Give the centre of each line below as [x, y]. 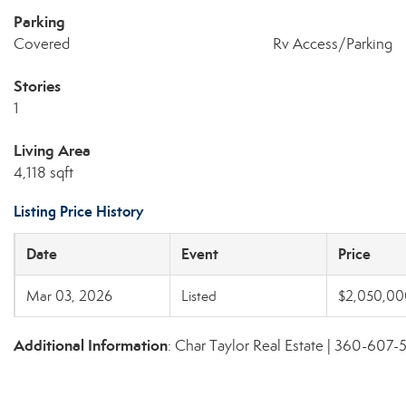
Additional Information [91, 345]
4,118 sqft [43, 173]
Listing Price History [78, 212]
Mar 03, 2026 [69, 296]
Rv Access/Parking [332, 44]
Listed [199, 296]
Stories [37, 86]
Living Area [52, 150]
